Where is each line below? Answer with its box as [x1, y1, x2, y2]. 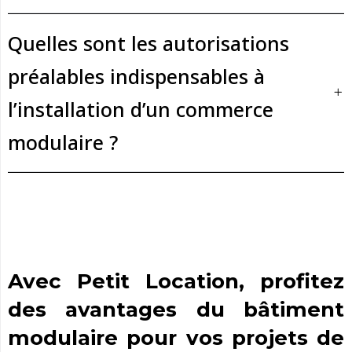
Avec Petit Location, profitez [8, 269, 344, 295]
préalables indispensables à [8, 62, 265, 90]
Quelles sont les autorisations [8, 29, 289, 57]
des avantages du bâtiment [8, 297, 344, 323]
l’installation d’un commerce [8, 95, 273, 123]
